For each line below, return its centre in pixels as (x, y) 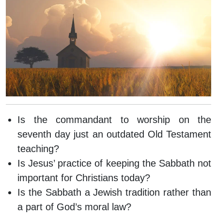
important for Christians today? (84, 178)
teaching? (38, 149)
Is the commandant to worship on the (114, 120)
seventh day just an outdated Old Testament (114, 134)
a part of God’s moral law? (74, 207)
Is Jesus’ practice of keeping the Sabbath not (114, 163)
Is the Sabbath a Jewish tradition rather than (114, 193)
